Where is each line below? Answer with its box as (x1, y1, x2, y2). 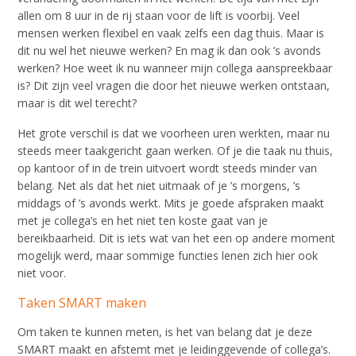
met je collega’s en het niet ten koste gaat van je (17, 213, 269, 228)
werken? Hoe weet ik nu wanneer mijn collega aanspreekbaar (17, 60, 333, 75)
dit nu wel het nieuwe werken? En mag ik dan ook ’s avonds (17, 43, 322, 58)
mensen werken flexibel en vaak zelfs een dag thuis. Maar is (17, 25, 325, 41)
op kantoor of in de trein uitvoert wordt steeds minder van (17, 161, 318, 176)
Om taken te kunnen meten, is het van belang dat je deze (17, 324, 313, 339)
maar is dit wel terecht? (17, 95, 137, 110)
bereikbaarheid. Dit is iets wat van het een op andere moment (17, 230, 336, 246)
